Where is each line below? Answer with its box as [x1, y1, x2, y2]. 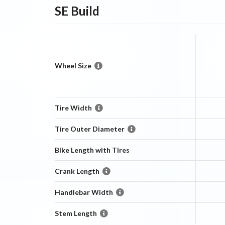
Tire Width [54, 103, 92, 112]
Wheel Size [54, 61, 91, 70]
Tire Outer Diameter [54, 125, 125, 133]
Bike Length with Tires [54, 146, 130, 154]
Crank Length [54, 167, 99, 175]
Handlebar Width [54, 188, 113, 196]
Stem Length [54, 209, 97, 217]
